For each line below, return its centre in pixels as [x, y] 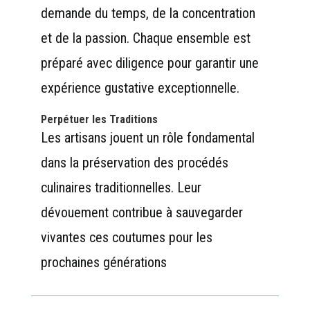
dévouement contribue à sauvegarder [142, 212]
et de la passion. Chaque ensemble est [145, 38]
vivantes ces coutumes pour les [126, 237]
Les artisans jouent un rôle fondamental [147, 137]
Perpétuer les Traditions [99, 119]
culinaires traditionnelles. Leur [121, 187]
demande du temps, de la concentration [148, 13]
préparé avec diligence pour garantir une [149, 63]
